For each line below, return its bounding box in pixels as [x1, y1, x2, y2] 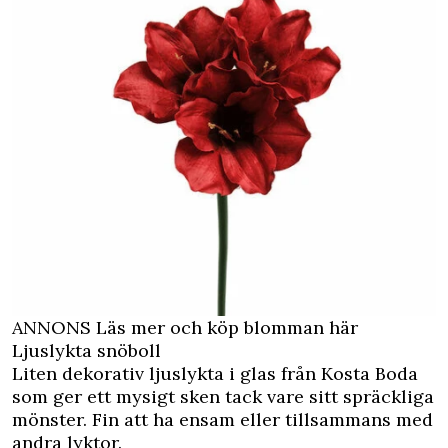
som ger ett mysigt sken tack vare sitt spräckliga [12, 385, 434, 409]
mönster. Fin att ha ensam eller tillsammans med [12, 408, 433, 432]
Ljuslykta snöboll [12, 339, 161, 363]
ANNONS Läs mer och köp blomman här [12, 316, 358, 340]
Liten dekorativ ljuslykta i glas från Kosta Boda [12, 362, 418, 386]
